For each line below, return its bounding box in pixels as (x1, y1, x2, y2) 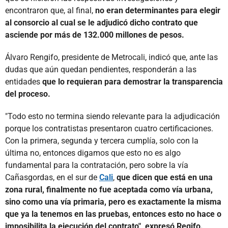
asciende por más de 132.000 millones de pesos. (5, 30, 184, 40)
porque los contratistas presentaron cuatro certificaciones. (5, 123, 213, 133)
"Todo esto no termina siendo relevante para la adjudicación (5, 111, 220, 121)
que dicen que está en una (117, 172, 213, 182)
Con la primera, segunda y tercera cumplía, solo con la (5, 135, 198, 146)
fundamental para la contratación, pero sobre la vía (5, 160, 188, 170)
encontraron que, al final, (5, 5, 95, 15)
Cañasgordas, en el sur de (5, 172, 99, 182)
